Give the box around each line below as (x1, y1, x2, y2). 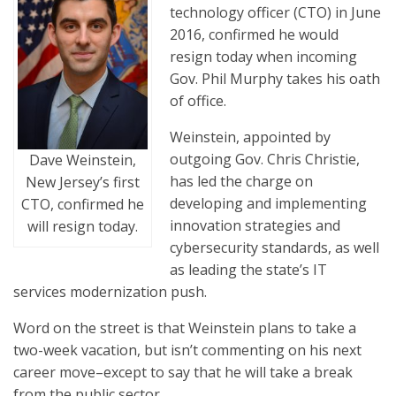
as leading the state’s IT (170, 260, 327, 279)
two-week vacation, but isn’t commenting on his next (13, 340, 362, 360)
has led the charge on (170, 171, 313, 191)
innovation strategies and (170, 216, 340, 235)
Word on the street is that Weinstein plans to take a (13, 318, 356, 338)
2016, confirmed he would (170, 25, 339, 44)
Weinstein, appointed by (170, 127, 331, 147)
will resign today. (27, 216, 138, 236)
